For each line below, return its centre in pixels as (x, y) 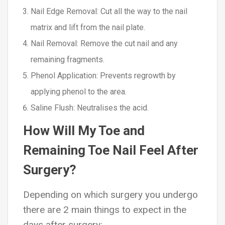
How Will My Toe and (84, 131)
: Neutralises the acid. (111, 108)
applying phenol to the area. (79, 92)
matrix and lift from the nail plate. (88, 27)
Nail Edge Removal (64, 11)
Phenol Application (64, 76)
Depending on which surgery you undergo (110, 195)
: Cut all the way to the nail (142, 11)
